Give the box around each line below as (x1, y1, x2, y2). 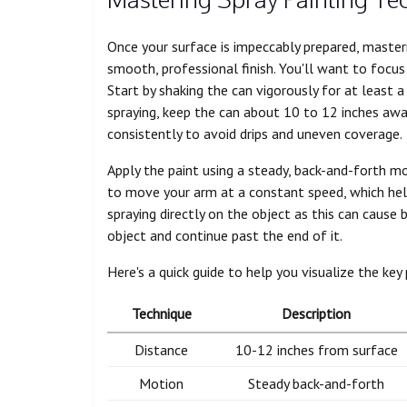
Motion (139, 373, 184, 392)
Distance (134, 340, 189, 359)
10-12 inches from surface (234, 340, 398, 359)
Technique (131, 303, 192, 323)
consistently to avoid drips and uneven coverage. (107, 124, 402, 143)
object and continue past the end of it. (107, 225, 342, 244)
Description (282, 303, 351, 323)
